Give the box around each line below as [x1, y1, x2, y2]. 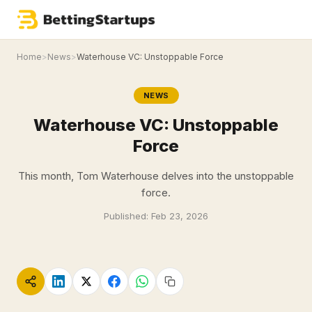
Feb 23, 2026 [151, 210, 208, 221]
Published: [104, 210, 151, 221]
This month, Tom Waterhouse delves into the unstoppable [18, 169, 294, 182]
